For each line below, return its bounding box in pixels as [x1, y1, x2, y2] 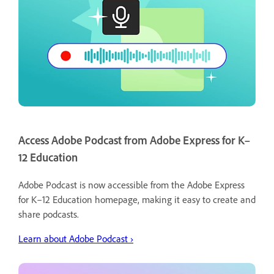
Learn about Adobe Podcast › [18, 232, 133, 245]
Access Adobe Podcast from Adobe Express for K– [18, 133, 251, 147]
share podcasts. [18, 208, 81, 221]
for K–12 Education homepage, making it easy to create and [18, 193, 256, 206]
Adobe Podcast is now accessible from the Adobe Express [18, 179, 245, 191]
